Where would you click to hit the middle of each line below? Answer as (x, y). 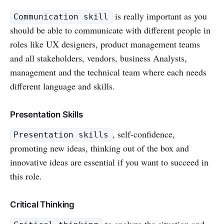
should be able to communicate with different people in (110, 30)
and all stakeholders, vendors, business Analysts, (98, 58)
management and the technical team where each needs (108, 72)
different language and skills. (62, 86)
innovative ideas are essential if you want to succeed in (109, 162)
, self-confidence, (143, 134)
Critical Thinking (42, 204)
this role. (26, 176)
